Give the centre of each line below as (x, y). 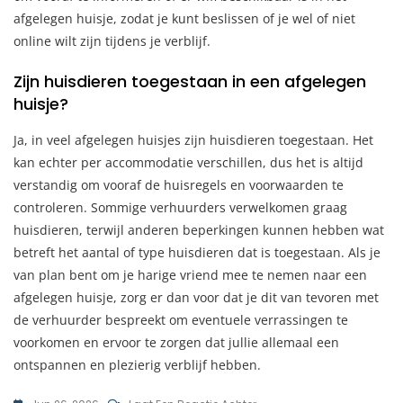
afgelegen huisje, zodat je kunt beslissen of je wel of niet (184, 18)
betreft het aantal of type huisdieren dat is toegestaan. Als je (197, 252)
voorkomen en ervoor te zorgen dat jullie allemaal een (176, 342)
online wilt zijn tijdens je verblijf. (112, 40)
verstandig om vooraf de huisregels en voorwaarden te (179, 184)
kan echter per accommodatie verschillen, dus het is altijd (188, 162)
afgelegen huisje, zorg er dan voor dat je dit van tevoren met (196, 297)
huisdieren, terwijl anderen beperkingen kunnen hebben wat (199, 229)
